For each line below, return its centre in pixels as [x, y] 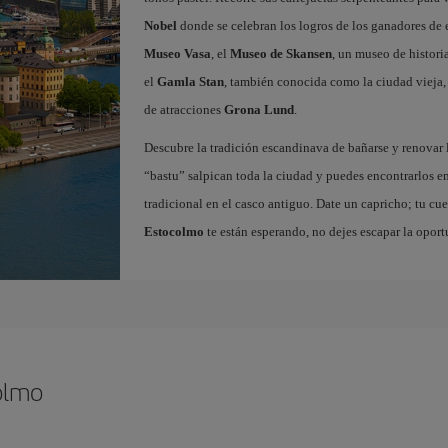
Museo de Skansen [280, 53]
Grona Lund [258, 109]
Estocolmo [173, 231]
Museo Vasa [177, 53]
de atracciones [183, 109]
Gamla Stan [190, 81]
